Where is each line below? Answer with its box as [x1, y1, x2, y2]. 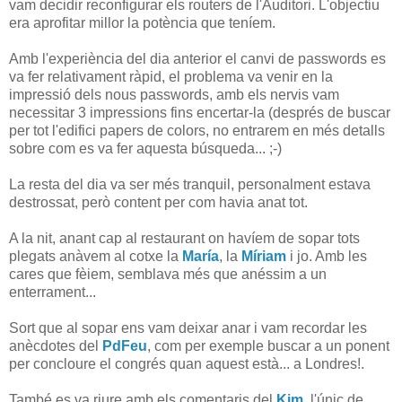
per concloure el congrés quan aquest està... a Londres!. [9, 355, 364, 371]
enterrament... [9, 284, 96, 300]
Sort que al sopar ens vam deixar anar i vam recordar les [9, 319, 367, 336]
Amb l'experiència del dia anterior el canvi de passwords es [9, 50, 386, 66]
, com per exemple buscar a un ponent [147, 337, 389, 354]
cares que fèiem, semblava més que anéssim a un [9, 266, 327, 282]
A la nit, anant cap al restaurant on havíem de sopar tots [9, 230, 360, 246]
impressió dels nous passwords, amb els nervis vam [9, 86, 339, 102]
